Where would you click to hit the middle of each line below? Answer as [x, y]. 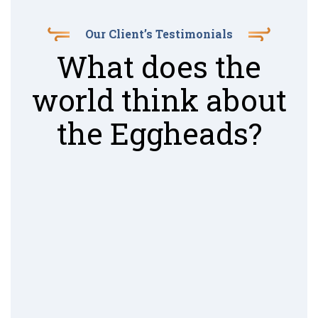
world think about [159, 99]
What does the [159, 66]
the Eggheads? [159, 133]
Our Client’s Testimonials [159, 33]
